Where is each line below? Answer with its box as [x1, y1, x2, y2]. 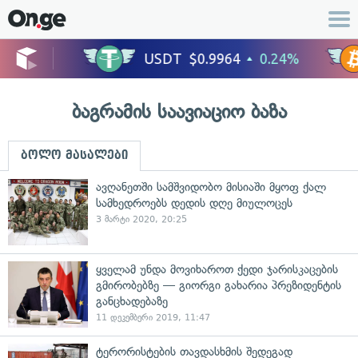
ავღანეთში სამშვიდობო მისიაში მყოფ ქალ [96, 180, 326, 194]
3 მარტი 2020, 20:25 [96, 214, 187, 225]
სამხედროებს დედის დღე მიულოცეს [96, 196, 292, 210]
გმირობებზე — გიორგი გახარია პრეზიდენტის [96, 278, 341, 292]
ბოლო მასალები [21, 149, 128, 161]
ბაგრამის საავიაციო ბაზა [71, 100, 287, 123]
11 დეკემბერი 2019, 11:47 [96, 312, 210, 323]
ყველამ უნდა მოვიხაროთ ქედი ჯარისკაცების [96, 262, 338, 276]
